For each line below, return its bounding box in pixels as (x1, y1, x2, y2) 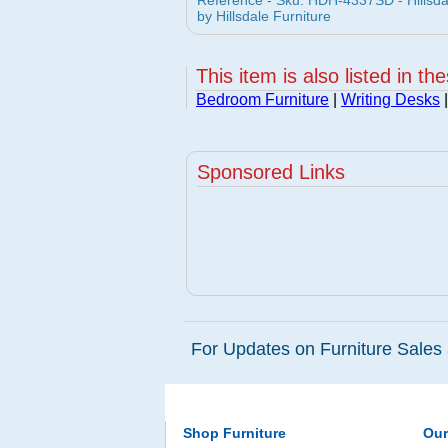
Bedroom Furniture (196, 91, 329, 108)
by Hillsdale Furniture (197, 8, 331, 24)
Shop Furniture (183, 425, 286, 441)
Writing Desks (341, 91, 440, 108)
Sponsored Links (197, 161, 345, 183)
